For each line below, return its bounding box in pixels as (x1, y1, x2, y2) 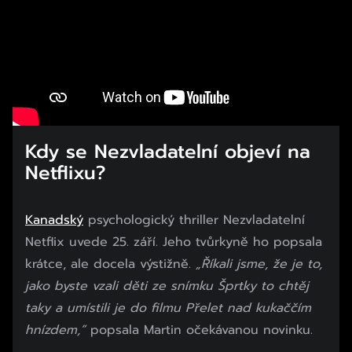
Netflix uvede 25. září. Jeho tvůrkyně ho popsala (25, 232, 322, 251)
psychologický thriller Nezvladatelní (83, 210, 305, 229)
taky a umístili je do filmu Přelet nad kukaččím (25, 298, 311, 317)
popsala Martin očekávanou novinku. (90, 320, 313, 339)
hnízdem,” (25, 320, 90, 339)
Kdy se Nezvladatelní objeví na (25, 137, 310, 166)
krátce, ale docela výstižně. (25, 254, 191, 273)
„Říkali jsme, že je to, (191, 254, 322, 273)
